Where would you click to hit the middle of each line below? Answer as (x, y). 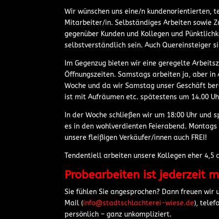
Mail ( (74, 203)
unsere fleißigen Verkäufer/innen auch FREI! (136, 137)
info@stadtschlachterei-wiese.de (139, 203)
